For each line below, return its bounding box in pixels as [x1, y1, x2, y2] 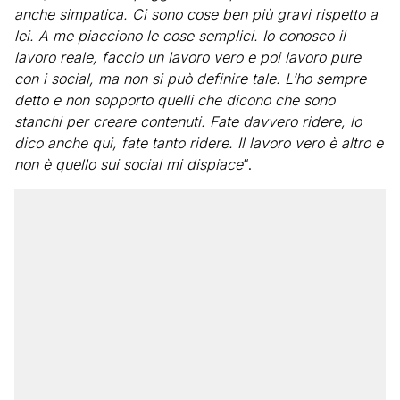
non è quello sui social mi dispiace [14, 155, 243, 173]
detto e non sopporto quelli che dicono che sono [14, 91, 335, 109]
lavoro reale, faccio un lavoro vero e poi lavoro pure [14, 48, 361, 66]
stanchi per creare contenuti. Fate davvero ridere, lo [14, 112, 362, 130]
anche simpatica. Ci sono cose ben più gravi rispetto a [14, 5, 378, 23]
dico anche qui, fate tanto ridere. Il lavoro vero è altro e [14, 134, 383, 152]
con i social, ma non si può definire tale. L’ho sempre [14, 70, 366, 87]
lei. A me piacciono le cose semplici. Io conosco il [14, 27, 346, 45]
